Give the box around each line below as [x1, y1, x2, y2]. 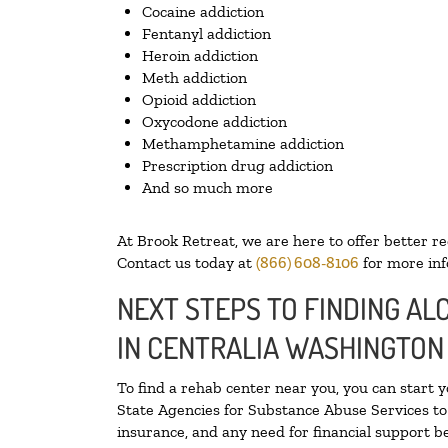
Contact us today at [117, 253, 256, 273]
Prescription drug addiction [142, 156, 333, 176]
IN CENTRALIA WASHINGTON [117, 328, 444, 367]
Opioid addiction [142, 90, 256, 110]
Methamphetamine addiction [142, 134, 344, 154]
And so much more [142, 178, 273, 198]
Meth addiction [142, 68, 247, 88]
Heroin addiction [142, 46, 258, 66]
